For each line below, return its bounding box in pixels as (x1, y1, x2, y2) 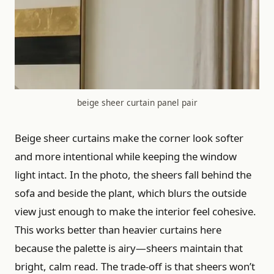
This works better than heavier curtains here (15, 222, 221, 237)
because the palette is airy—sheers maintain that (15, 240, 243, 255)
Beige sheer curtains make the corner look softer (15, 130, 243, 145)
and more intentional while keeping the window (15, 149, 237, 163)
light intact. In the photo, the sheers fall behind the (15, 167, 251, 182)
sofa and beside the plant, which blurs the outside (15, 185, 246, 200)
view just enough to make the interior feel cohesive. (15, 204, 256, 218)
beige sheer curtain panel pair (76, 97, 198, 109)
